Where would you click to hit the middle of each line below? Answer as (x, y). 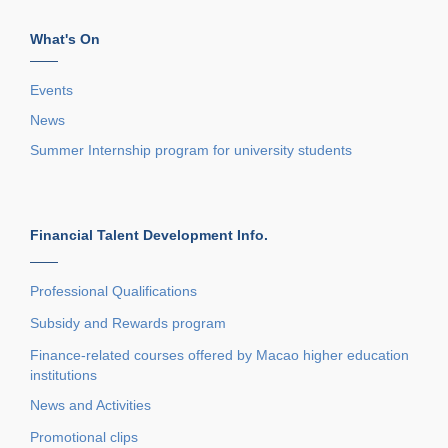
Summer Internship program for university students (193, 149)
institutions (63, 374)
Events (53, 89)
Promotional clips (84, 436)
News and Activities (90, 404)
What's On (65, 38)
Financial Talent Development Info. (149, 234)
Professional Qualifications (113, 290)
